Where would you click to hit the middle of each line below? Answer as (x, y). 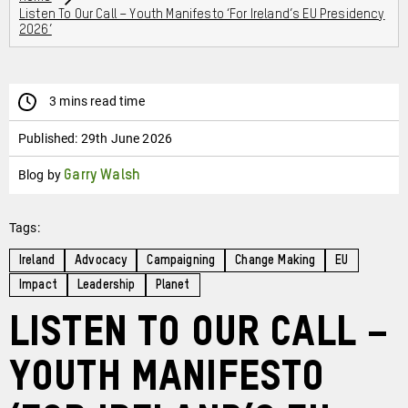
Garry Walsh (102, 176)
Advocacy (101, 261)
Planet (173, 286)
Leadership (106, 286)
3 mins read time (97, 102)
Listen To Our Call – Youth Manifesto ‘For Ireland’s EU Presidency (202, 15)
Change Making (275, 261)
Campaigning (181, 261)
